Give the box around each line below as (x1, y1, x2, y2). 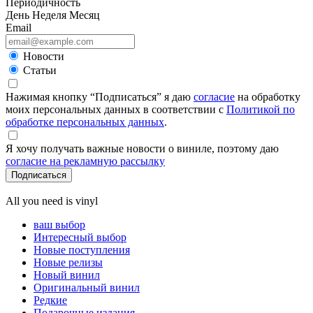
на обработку (235, 90, 300, 103)
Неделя (32, 8, 66, 21)
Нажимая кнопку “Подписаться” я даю (6, 90, 194, 103)
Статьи (23, 64, 57, 76)
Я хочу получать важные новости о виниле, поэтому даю (6, 142, 279, 154)
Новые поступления (34, 243, 130, 256)
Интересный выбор (34, 231, 126, 243)
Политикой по (226, 103, 295, 115)
